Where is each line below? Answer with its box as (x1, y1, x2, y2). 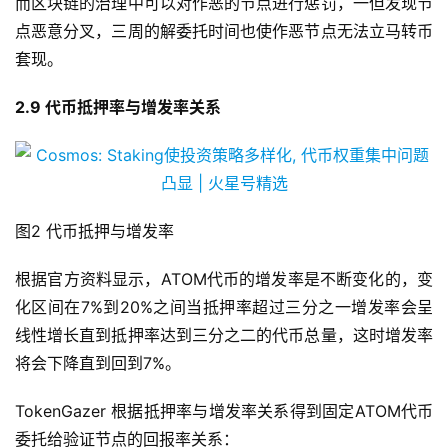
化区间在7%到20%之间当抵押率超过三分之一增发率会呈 (15, 297, 433, 318)
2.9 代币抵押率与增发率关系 (15, 97, 221, 118)
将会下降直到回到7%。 (15, 353, 181, 374)
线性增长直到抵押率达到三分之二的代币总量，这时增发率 (15, 325, 433, 346)
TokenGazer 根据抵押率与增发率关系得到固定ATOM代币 (15, 401, 433, 422)
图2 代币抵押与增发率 (15, 221, 174, 242)
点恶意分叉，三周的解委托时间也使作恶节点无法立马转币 (15, 21, 433, 42)
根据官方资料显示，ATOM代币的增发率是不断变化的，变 (15, 269, 433, 290)
